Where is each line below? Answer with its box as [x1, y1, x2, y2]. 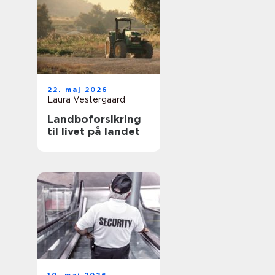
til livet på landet [47, 125, 140, 137]
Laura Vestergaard [47, 95, 125, 104]
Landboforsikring [47, 113, 141, 125]
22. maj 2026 [47, 85, 109, 94]
